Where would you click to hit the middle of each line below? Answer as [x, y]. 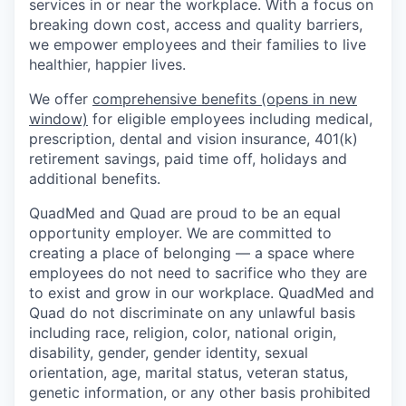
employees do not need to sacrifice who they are [198, 273]
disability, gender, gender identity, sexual [169, 353]
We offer [61, 99]
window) [58, 119]
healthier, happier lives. [107, 65]
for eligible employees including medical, [230, 119]
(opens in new [307, 99]
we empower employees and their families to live [198, 45]
